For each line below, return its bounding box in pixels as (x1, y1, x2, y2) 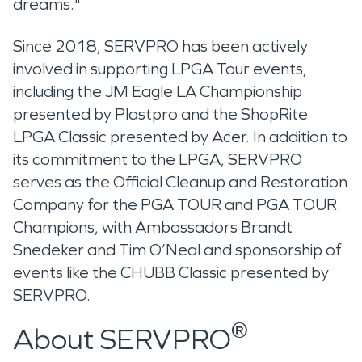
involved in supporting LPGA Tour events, (13, 58, 307, 78)
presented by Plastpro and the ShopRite (13, 103, 308, 124)
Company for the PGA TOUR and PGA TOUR (13, 194, 337, 214)
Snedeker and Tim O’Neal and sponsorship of (13, 239, 342, 259)
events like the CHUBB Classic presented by (13, 262, 329, 282)
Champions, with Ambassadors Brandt (13, 217, 293, 237)
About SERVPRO (13, 322, 231, 357)
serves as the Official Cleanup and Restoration (13, 171, 347, 192)
